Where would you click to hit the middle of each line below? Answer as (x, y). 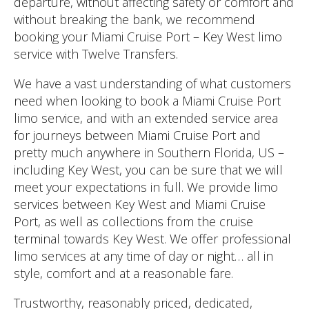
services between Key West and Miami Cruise (140, 205)
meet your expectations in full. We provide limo (146, 187)
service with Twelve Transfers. (96, 54)
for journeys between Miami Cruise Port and (137, 136)
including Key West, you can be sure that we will (148, 170)
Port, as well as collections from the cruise (133, 222)
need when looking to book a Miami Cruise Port (147, 101)
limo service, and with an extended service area (146, 118)
